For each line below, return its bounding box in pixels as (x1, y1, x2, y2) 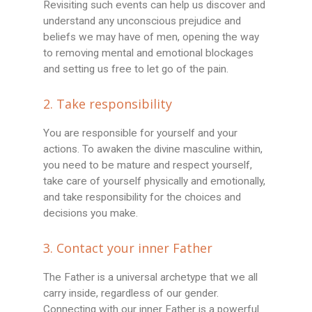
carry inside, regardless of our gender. (43, 287, 219, 300)
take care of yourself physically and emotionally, (43, 175, 266, 188)
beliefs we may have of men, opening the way (43, 31, 260, 44)
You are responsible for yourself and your (43, 127, 238, 140)
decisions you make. (43, 207, 141, 220)
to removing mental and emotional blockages (43, 47, 254, 60)
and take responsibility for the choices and (43, 191, 242, 204)
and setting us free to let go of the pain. (43, 63, 229, 76)
